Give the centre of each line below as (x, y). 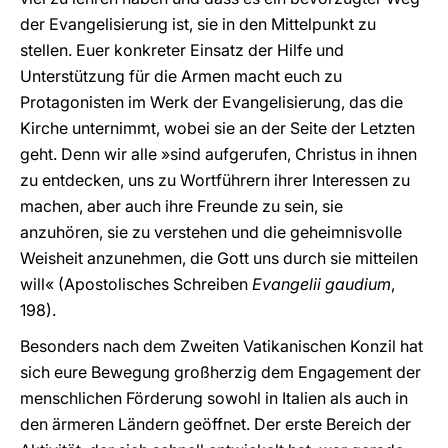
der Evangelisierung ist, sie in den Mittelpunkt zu (198, 24)
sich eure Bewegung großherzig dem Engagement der (220, 372)
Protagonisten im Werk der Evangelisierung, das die (211, 102)
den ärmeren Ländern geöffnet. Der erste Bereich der (215, 424)
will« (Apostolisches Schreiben (136, 284)
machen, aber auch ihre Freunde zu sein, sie (181, 206)
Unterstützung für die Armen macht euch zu (181, 76)
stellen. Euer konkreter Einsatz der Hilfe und (182, 50)
